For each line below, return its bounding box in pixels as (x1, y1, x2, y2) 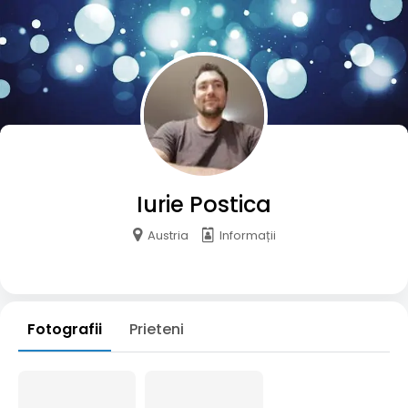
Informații (213, 227, 276, 245)
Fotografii (27, 319, 102, 341)
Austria (141, 227, 191, 245)
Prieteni (129, 319, 184, 341)
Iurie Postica (137, 189, 271, 220)
